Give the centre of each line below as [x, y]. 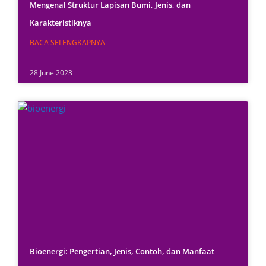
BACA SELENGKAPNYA [67, 43]
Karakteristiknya [61, 23]
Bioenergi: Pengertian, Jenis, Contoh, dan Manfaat [122, 251]
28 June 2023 [51, 73]
